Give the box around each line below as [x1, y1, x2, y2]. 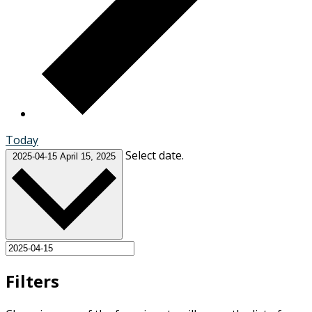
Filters [6, 270, 59, 292]
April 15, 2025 [60, 150, 116, 162]
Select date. [125, 147, 184, 163]
